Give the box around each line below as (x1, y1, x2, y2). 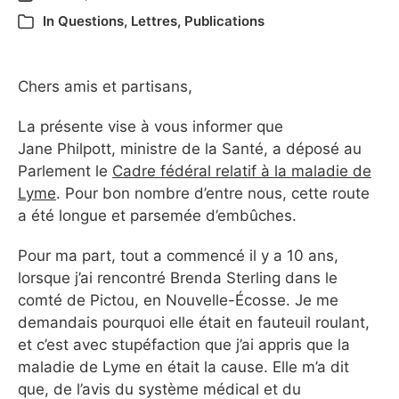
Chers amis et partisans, (18, 77, 192, 95)
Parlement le (18, 161, 112, 180)
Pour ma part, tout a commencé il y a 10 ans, (18, 246, 338, 265)
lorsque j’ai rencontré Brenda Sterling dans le (18, 268, 338, 287)
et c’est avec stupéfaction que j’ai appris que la (18, 335, 350, 354)
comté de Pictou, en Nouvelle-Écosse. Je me (18, 290, 338, 309)
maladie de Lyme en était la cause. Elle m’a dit (18, 357, 349, 376)
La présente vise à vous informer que (18, 117, 283, 135)
